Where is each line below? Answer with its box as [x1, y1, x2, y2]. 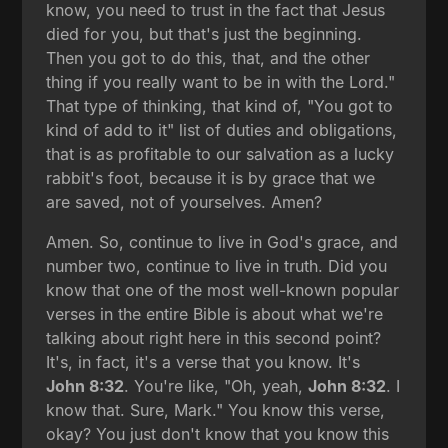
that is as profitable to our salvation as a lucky [46, 143, 395, 164]
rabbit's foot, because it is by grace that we [46, 167, 376, 188]
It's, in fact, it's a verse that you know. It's [46, 351, 361, 372]
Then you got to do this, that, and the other [46, 47, 371, 68]
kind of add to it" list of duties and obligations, [46, 119, 398, 140]
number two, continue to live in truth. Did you [46, 255, 388, 276]
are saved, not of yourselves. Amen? [46, 191, 323, 212]
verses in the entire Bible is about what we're [46, 303, 384, 324]
